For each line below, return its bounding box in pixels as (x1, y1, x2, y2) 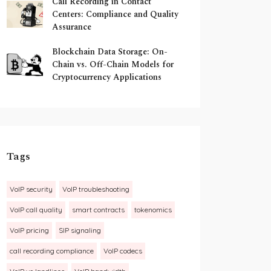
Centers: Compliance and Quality (52, 8, 178, 21)
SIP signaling (59, 226, 101, 235)
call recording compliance (10, 246, 94, 255)
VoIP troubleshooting (62, 184, 129, 194)
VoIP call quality (10, 205, 62, 214)
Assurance (52, 21, 91, 33)
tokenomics (134, 205, 172, 214)
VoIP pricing (10, 226, 49, 235)
